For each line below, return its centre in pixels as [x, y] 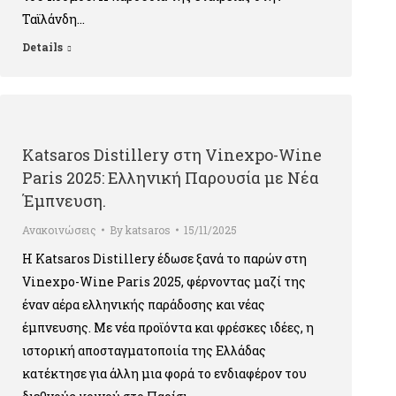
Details [42, 47]
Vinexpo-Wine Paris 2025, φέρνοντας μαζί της [164, 282]
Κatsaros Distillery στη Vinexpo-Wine [172, 155]
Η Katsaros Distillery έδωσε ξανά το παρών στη [164, 259]
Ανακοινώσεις [59, 230]
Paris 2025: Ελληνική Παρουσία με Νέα [171, 178]
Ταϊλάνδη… [53, 19]
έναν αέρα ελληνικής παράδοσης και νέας [144, 305]
